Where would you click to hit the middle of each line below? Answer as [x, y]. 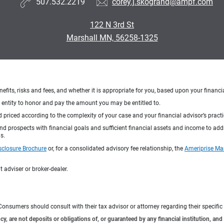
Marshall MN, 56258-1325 [112, 37]
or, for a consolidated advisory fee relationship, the [115, 148]
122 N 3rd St [112, 24]
